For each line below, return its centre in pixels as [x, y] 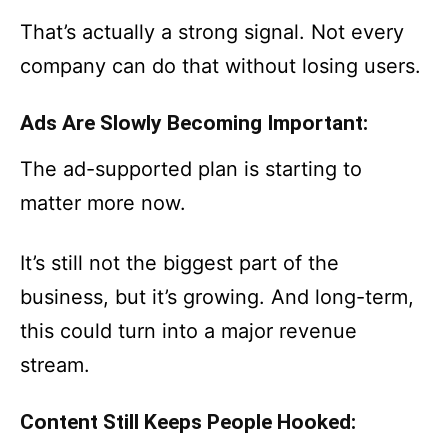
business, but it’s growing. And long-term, [217, 297]
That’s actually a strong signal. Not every [212, 32]
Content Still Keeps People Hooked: [188, 422]
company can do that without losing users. [220, 66]
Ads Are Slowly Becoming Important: [194, 123]
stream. [55, 365]
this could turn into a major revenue [188, 331]
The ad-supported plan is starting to [191, 169]
